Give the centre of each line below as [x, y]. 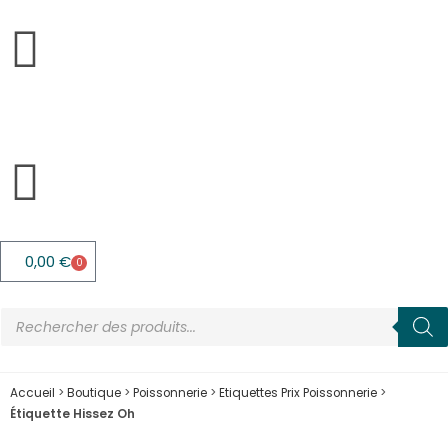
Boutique [94, 393]
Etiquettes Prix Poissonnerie [298, 393]
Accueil [32, 393]
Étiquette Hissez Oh [72, 414]
